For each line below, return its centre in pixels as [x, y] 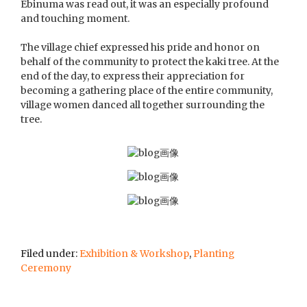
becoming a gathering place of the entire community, [147, 90]
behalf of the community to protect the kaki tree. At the [150, 61]
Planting [214, 253]
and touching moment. [75, 18]
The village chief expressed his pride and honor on [140, 47]
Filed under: [50, 253]
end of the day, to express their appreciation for [133, 76]
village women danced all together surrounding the [143, 105]
